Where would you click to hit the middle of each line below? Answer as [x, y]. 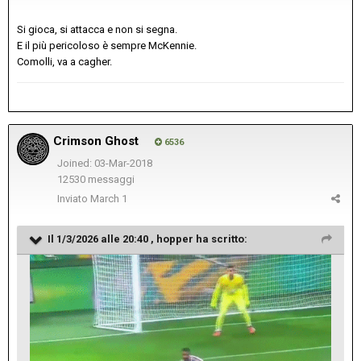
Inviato [74, 198]
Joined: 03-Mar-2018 [104, 163]
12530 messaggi [95, 180]
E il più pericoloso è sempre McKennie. [107, 45]
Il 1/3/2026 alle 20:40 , [102, 239]
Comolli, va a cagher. [64, 61]
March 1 [109, 198]
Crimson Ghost [96, 141]
